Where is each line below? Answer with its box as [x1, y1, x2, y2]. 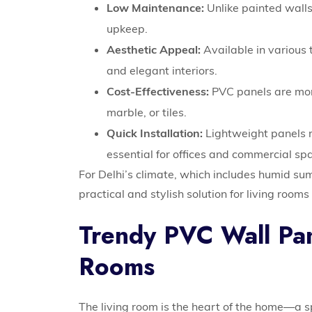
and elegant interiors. [107, 63, 218, 78]
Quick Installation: [107, 126, 203, 141]
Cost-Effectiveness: [107, 84, 210, 99]
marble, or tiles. [107, 105, 187, 120]
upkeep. [107, 22, 148, 36]
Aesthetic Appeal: [107, 42, 201, 57]
